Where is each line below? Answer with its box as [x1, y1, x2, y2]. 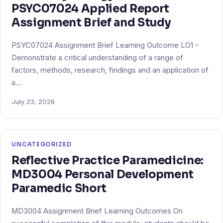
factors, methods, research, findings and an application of [11, 65, 209, 75]
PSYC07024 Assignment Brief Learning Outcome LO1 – [11, 40, 199, 50]
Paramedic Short [11, 181, 107, 195]
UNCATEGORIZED [11, 140, 72, 148]
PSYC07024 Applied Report [11, 1, 169, 15]
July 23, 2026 [11, 97, 55, 106]
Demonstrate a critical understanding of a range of [11, 53, 183, 62]
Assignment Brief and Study [11, 15, 171, 29]
